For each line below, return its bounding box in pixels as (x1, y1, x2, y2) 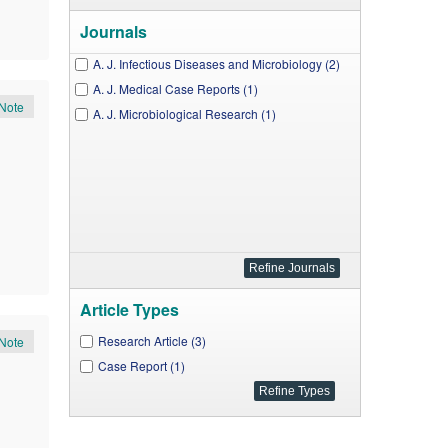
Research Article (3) (97, 332, 206, 349)
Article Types (79, 298, 179, 321)
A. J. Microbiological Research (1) (92, 105, 276, 122)
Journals (79, 20, 147, 43)
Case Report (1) (97, 357, 185, 374)
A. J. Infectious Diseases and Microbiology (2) (92, 55, 340, 72)
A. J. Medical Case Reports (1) (92, 80, 258, 97)
